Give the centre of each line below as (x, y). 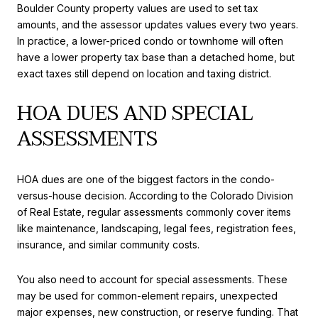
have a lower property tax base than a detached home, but (156, 57)
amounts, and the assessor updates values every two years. (158, 25)
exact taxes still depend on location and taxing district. (144, 74)
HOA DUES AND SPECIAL (135, 114)
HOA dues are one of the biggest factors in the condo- (146, 179)
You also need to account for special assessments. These (152, 280)
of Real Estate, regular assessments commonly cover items (154, 212)
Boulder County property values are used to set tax (138, 9)
